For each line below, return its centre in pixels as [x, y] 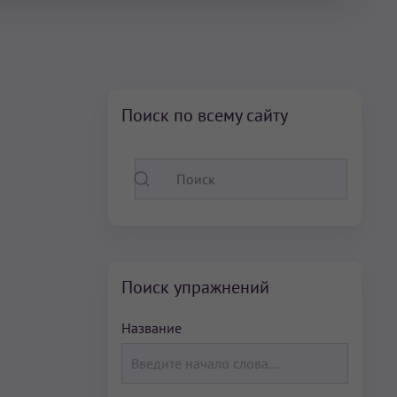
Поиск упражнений [195, 288]
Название [152, 328]
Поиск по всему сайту [205, 116]
